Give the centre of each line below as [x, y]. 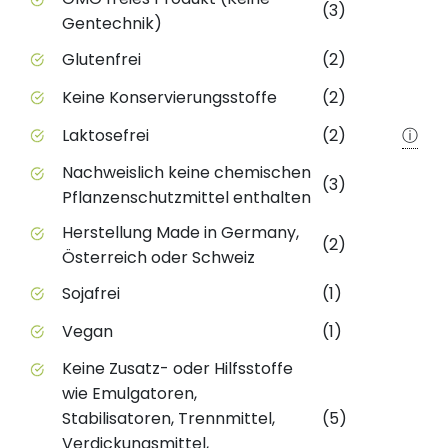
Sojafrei [91, 294]
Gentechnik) [112, 24]
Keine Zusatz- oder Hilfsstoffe [177, 369]
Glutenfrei [101, 60]
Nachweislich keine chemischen [186, 173]
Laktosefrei [105, 136]
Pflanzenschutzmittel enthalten [186, 198]
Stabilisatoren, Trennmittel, [168, 419]
